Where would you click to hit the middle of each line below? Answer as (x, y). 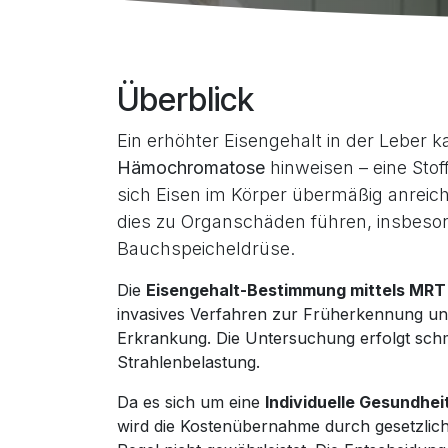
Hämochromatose (191, 167)
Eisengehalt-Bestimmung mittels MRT (296, 290)
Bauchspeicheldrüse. (206, 248)
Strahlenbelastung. (188, 362)
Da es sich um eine (191, 402)
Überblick (185, 99)
